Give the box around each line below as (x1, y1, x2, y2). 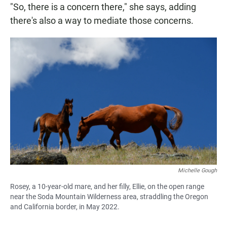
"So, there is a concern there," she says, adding (10, 1, 196, 12)
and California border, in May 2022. (10, 202, 120, 211)
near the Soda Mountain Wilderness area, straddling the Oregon (10, 192, 208, 201)
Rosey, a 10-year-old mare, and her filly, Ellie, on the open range (10, 182, 204, 191)
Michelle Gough (178, 167, 217, 174)
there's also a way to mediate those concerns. (10, 15, 194, 26)
